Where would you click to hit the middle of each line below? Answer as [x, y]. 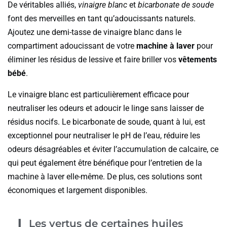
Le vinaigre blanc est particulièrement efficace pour [98, 94]
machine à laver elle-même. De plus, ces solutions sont [105, 176]
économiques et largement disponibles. [78, 190]
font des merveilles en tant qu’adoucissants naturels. [102, 18]
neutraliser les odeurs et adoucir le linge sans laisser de [106, 108]
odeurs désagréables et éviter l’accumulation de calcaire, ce [113, 149]
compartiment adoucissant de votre [72, 46]
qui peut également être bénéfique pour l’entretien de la [105, 163]
